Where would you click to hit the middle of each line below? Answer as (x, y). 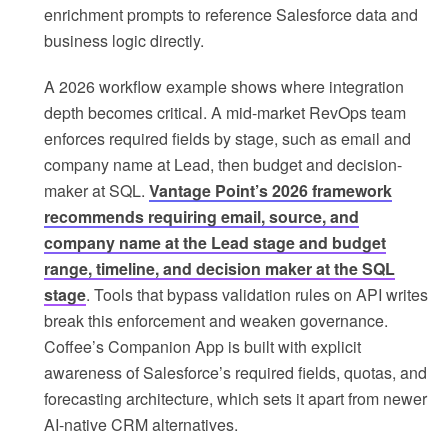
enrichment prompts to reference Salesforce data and (231, 15)
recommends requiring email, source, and (201, 217)
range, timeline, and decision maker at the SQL (219, 269)
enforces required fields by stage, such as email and (227, 139)
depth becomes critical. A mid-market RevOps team (225, 113)
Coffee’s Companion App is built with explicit (202, 347)
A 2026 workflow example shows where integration (224, 87)
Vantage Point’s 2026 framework (270, 191)
